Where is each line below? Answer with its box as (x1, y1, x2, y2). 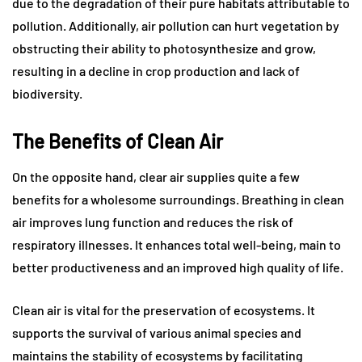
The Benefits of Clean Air (12, 129, 223, 153)
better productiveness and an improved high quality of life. (12, 259, 343, 275)
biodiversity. (12, 86, 82, 101)
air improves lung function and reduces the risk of (12, 214, 293, 229)
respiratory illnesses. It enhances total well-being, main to (12, 237, 341, 252)
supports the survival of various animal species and (12, 325, 301, 340)
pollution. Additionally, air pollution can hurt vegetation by (12, 18, 339, 33)
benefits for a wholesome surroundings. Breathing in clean (12, 192, 344, 207)
